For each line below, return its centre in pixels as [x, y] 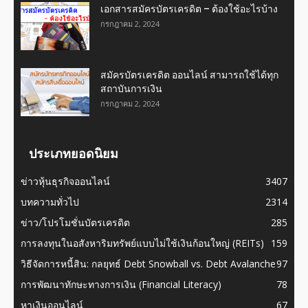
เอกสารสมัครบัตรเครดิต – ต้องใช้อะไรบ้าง [189, 9]
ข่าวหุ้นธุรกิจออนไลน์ [65, 181]
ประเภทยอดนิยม [74, 153]
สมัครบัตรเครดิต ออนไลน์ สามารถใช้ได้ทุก [189, 75]
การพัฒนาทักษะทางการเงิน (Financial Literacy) [121, 284]
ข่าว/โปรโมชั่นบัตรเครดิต [75, 222]
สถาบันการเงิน [131, 88]
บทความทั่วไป [50, 201]
